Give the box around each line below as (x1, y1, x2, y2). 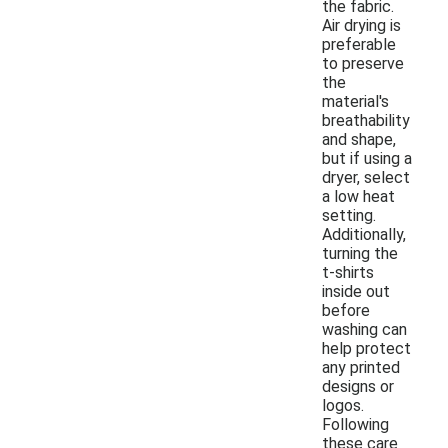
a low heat (322, 186, 395, 206)
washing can (322, 319, 407, 339)
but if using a (322, 148, 412, 168)
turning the (322, 243, 398, 263)
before (322, 300, 370, 320)
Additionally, (322, 224, 406, 244)
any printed (322, 357, 400, 377)
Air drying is (322, 15, 401, 35)
